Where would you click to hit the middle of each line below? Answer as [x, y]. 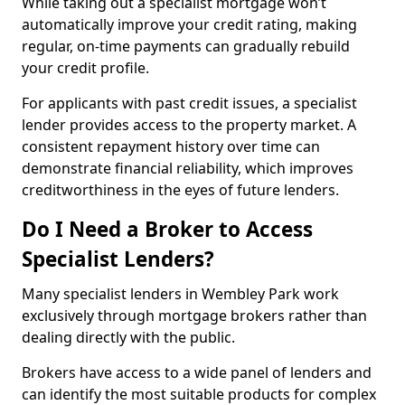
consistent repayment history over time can [171, 146]
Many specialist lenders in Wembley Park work [180, 294]
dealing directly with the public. [130, 337]
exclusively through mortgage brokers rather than [194, 316]
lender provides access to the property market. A [189, 125]
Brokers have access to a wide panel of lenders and [197, 372]
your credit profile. [87, 68]
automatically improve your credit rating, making [189, 24]
